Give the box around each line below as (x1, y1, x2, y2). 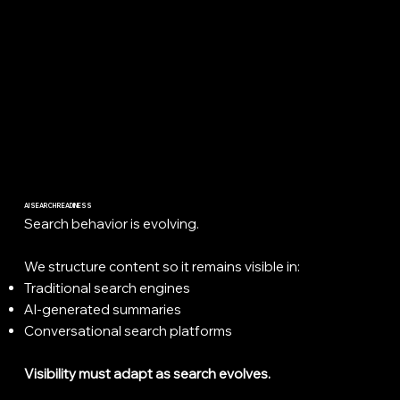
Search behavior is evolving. (23, 214, 199, 232)
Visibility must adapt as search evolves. (23, 364, 271, 382)
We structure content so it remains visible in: (23, 257, 300, 275)
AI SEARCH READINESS (23, 201, 92, 210)
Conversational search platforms (23, 321, 232, 339)
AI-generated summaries (23, 300, 181, 318)
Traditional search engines (23, 279, 190, 296)
